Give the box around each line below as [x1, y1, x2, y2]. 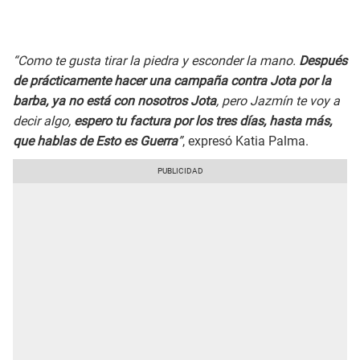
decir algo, [13, 113, 71, 129]
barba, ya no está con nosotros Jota [13, 93, 216, 109]
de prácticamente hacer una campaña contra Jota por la [13, 73, 331, 89]
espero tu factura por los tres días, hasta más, [71, 113, 332, 129]
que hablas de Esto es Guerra [13, 133, 178, 149]
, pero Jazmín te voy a [216, 93, 340, 109]
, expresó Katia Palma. [182, 133, 309, 149]
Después [299, 53, 347, 69]
